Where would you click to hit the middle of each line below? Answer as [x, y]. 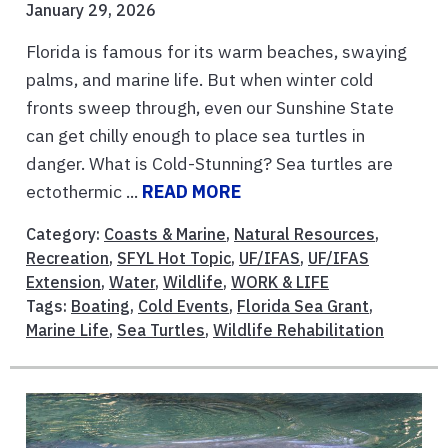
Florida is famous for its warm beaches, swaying [216, 51]
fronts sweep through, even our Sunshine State [210, 107]
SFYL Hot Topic [174, 257]
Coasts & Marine [165, 233]
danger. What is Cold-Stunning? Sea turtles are [209, 163]
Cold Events [183, 305]
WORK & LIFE [280, 281]
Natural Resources [304, 233]
